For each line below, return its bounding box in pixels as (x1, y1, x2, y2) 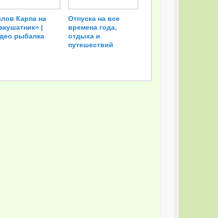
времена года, (68, 23, 117, 32)
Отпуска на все (68, 15, 120, 23)
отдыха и (68, 32, 101, 40)
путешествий (68, 41, 114, 49)
